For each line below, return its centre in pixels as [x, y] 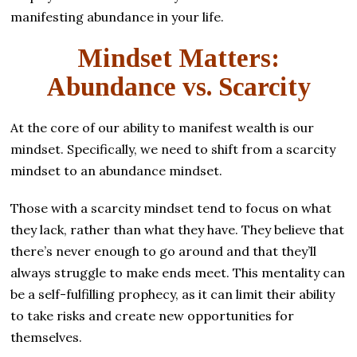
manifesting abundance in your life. [118, 16]
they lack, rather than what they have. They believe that [178, 229]
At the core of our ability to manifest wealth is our [163, 127]
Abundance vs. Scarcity [178, 86]
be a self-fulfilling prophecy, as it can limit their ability [173, 294]
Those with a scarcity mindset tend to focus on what [171, 208]
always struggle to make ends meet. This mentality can [178, 272]
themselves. [47, 337]
